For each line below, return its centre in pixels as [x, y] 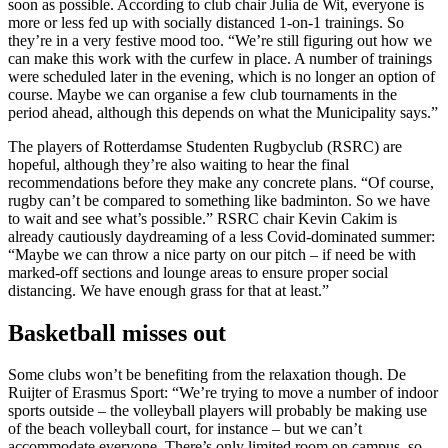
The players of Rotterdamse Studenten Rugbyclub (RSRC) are [205, 146]
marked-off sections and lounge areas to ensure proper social [198, 272]
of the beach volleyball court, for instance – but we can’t [185, 429]
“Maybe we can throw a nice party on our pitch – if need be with [212, 254]
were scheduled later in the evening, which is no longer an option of [221, 76]
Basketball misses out [117, 332]
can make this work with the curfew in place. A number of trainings [220, 58]
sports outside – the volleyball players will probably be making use [217, 411]
